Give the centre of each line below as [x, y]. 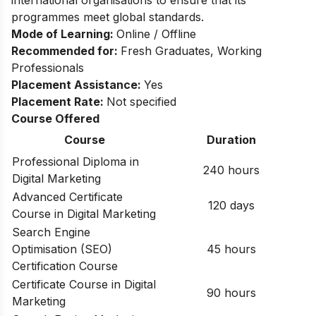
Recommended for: [66, 51]
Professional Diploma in [75, 162]
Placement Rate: [59, 102]
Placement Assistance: [78, 85]
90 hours [231, 293]
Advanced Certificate [67, 197]
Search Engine [51, 232]
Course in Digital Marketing [84, 214]
